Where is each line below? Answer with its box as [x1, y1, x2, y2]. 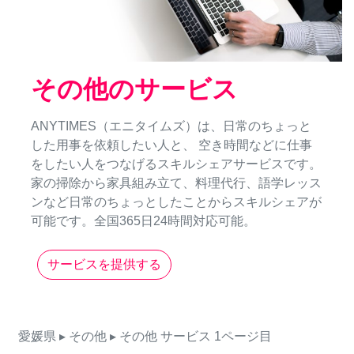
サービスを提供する [47, 258, 161, 272]
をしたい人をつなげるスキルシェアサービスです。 [31, 157, 322, 171]
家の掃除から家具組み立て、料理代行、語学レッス [31, 176, 322, 190]
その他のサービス [31, 75, 238, 104]
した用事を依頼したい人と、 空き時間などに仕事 [31, 138, 312, 153]
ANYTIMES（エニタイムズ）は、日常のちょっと [31, 119, 311, 134]
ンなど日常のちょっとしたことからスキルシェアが [31, 195, 322, 209]
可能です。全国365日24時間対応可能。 [31, 214, 256, 228]
